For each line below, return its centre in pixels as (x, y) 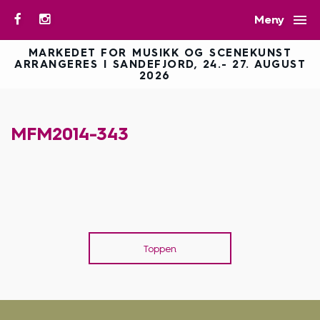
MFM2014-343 (70, 134)
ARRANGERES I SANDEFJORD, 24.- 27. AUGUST (160, 64)
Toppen (160, 249)
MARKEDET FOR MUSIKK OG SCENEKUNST (160, 53)
